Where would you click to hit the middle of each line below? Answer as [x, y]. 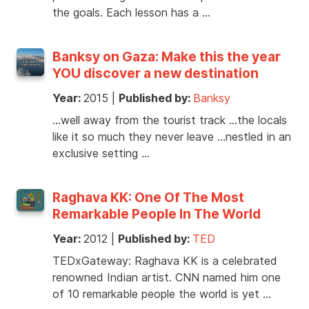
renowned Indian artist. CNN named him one [167, 278]
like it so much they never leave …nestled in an [172, 137]
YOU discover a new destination [156, 73]
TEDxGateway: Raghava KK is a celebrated [165, 261]
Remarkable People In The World [157, 214]
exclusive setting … [101, 153]
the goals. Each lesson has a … [131, 13]
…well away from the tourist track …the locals [170, 120]
